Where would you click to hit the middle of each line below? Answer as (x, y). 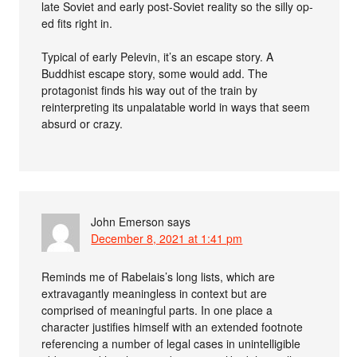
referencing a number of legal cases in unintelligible (171, 343)
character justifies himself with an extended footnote (173, 327)
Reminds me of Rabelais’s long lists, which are (159, 277)
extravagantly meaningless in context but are (155, 293)
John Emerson (128, 222)
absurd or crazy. (82, 124)
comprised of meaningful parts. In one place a (157, 310)
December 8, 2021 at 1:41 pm (167, 238)
